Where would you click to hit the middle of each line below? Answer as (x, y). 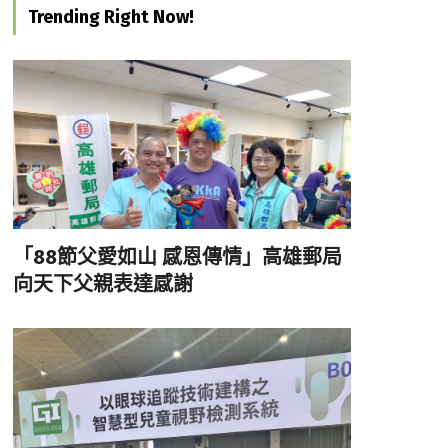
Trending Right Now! (110, 16)
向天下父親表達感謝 (102, 283)
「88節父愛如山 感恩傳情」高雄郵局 (177, 256)
